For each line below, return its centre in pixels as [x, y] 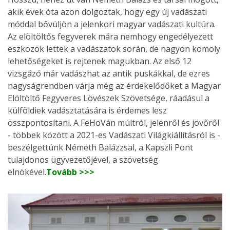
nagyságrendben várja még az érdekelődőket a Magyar [114, 86]
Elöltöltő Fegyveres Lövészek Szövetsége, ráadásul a [109, 98]
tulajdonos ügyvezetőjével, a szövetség [83, 160]
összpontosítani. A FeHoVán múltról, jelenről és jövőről [113, 123]
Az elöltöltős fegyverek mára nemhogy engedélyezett [110, 37]
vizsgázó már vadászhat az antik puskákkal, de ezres [109, 74]
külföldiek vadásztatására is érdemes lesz [87, 111]
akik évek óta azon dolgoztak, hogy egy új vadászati [107, 12]
